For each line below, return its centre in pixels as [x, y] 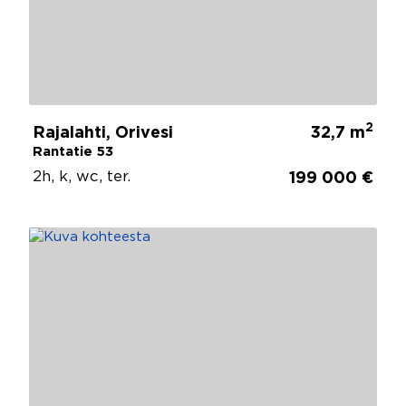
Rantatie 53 [73, 151]
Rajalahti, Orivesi [103, 133]
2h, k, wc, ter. [82, 177]
